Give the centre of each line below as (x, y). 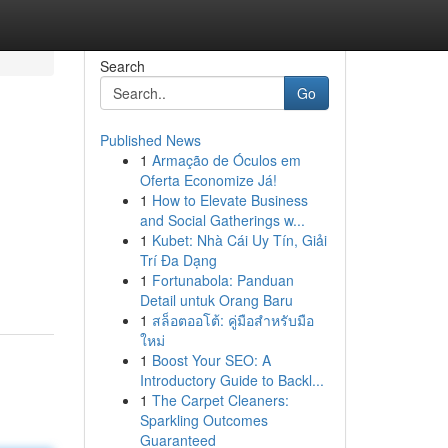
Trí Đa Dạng (178, 260)
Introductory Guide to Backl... (231, 380)
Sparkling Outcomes (203, 420)
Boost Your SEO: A (211, 360)
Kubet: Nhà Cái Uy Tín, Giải (239, 240)
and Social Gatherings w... (222, 220)
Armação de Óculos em (226, 160)
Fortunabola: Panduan (222, 280)
